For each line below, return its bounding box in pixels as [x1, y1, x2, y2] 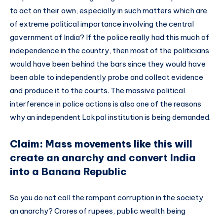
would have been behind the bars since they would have [10, 59, 206, 69]
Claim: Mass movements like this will [10, 137, 192, 150]
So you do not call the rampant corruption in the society [10, 193, 203, 203]
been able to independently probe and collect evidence [10, 72, 203, 82]
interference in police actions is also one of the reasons [10, 99, 201, 109]
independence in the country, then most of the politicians [10, 45, 209, 55]
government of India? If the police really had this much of [10, 32, 209, 42]
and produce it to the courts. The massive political [10, 85, 185, 95]
